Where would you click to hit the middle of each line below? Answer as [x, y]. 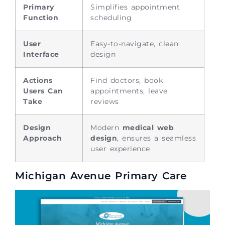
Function [41, 17]
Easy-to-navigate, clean [135, 43]
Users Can [43, 91]
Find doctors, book [127, 80]
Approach [42, 138]
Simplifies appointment [135, 7]
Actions [38, 80]
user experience [120, 148]
